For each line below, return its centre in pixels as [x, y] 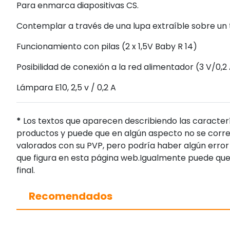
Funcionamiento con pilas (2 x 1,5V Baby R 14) [107, 46]
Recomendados [71, 196]
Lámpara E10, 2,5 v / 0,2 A [66, 87]
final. [26, 170]
